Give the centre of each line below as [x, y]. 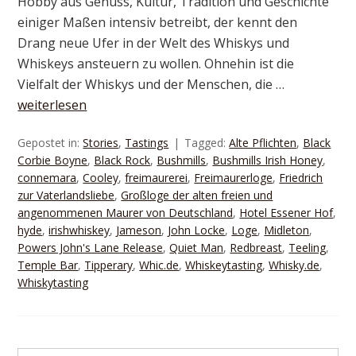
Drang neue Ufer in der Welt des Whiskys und [154, 43]
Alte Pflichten [263, 142]
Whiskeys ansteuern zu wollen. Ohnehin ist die [156, 63]
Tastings [147, 142]
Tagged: [207, 142]
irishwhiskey [79, 230]
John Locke [197, 230]
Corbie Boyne [53, 160]
